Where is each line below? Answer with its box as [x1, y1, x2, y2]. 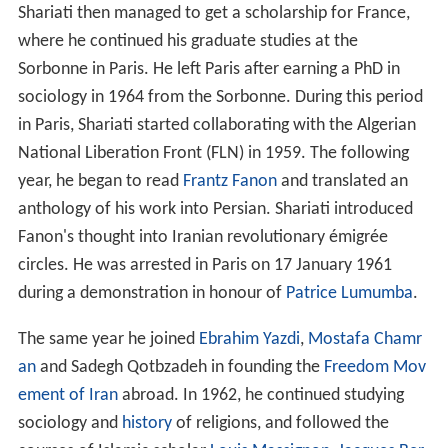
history [121, 413, 172, 433]
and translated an [276, 171, 408, 191]
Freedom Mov [323, 357, 426, 377]
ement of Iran [17, 385, 118, 405]
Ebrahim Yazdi [198, 329, 300, 349]
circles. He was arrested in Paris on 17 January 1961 [17, 255, 392, 275]
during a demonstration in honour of [17, 283, 286, 303]
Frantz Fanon [182, 171, 277, 191]
